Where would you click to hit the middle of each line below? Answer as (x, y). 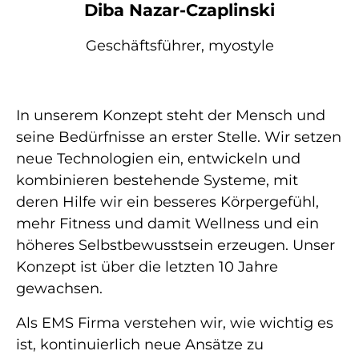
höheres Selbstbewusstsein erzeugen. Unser (175, 245)
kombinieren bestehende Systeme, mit (157, 180)
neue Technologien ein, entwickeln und (158, 158)
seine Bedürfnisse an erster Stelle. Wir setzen (179, 137)
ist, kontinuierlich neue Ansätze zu (140, 344)
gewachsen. (59, 288)
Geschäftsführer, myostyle (179, 45)
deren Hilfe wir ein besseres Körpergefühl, (167, 202)
